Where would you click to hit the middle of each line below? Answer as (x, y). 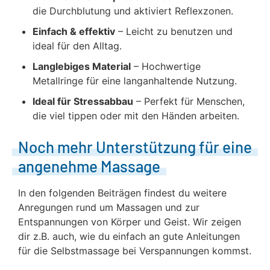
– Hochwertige (166, 66)
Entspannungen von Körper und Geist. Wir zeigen (130, 222)
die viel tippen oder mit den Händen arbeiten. (136, 116)
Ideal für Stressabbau (83, 101)
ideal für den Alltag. (77, 46)
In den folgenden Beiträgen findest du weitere (122, 193)
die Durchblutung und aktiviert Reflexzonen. (133, 11)
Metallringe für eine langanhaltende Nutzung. (135, 81)
